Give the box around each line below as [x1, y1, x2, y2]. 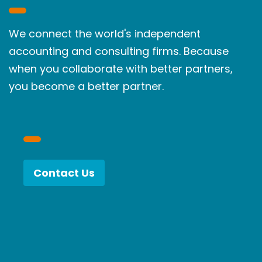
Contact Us [33, 165, 95, 180]
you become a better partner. [9, 79, 167, 94]
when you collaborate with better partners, [9, 61, 233, 77]
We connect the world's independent [9, 26, 201, 42]
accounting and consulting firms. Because [9, 44, 229, 59]
